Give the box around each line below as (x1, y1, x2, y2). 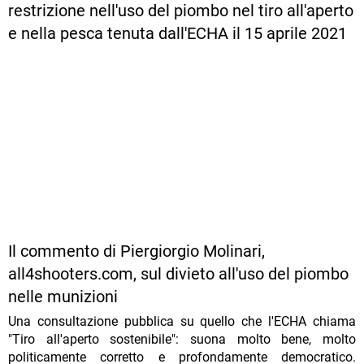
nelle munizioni (8, 286, 118, 306)
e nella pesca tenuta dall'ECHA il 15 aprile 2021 (8, 23, 347, 43)
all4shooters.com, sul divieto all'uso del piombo (8, 263, 349, 284)
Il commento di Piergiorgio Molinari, (8, 240, 265, 261)
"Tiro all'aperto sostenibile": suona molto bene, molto (8, 331, 356, 347)
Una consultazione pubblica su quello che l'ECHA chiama (8, 313, 356, 329)
